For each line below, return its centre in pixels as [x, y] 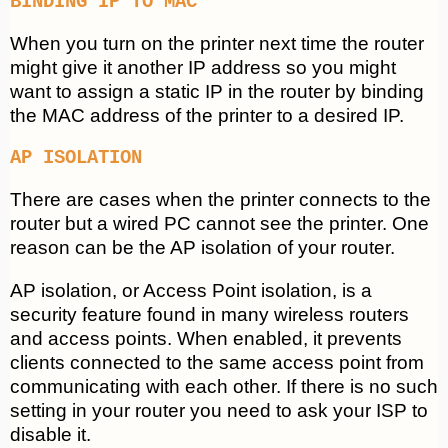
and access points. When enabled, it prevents [206, 339]
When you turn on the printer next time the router [217, 44]
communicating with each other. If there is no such [224, 387]
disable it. [50, 435]
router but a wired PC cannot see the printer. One [219, 224]
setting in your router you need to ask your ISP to [219, 411]
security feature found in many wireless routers [209, 315]
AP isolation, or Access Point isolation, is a [191, 291]
